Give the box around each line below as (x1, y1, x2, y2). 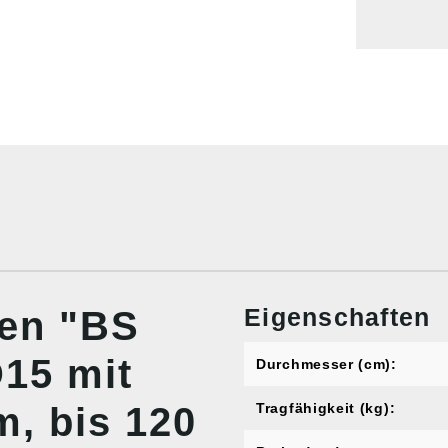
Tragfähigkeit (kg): (256, 400, 396, 417)
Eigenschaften (244, 303, 431, 332)
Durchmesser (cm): (256, 356, 397, 373)
